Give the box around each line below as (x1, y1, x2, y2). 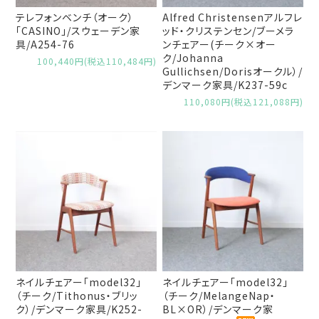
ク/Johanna (162, 51, 224, 66)
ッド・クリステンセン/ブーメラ (162, 23, 295, 38)
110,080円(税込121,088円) (183, 95, 303, 108)
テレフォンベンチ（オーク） (16, 10, 135, 25)
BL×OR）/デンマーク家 (162, 302, 274, 317)
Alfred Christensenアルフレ (162, 10, 303, 25)
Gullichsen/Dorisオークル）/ (162, 64, 303, 79)
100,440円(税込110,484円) (36, 55, 157, 68)
